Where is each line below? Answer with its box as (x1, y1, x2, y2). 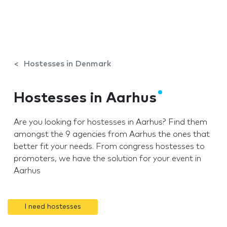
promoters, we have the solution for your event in (14, 154, 201, 163)
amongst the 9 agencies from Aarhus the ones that (14, 130, 210, 138)
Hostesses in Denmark (23, 59, 111, 68)
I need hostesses (24, 203, 81, 210)
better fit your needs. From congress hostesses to (14, 142, 205, 150)
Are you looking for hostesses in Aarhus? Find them (14, 118, 207, 126)
